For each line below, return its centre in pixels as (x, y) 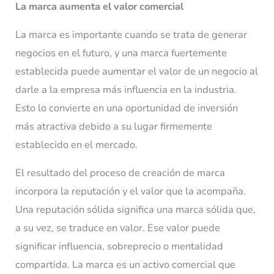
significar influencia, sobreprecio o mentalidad (120, 246)
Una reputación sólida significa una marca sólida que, (136, 210)
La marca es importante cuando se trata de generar (131, 34)
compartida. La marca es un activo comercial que (126, 265)
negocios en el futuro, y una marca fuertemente (121, 53)
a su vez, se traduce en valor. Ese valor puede (118, 228)
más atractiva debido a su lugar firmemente (114, 126)
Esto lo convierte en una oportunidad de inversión (127, 108)
